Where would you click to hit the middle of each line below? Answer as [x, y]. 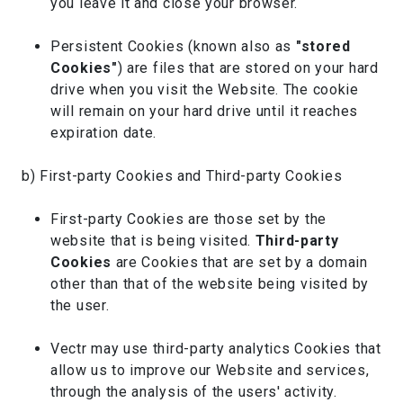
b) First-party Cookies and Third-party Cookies [182, 176]
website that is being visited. [153, 241]
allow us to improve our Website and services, [210, 370]
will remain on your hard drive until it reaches [204, 111]
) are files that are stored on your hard [248, 68]
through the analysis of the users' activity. [194, 392]
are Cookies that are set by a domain [239, 262]
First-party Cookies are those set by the [188, 219]
